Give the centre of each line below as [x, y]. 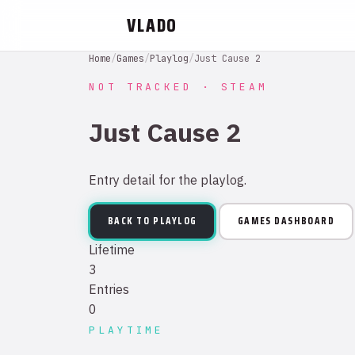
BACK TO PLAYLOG [152, 221]
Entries [109, 289]
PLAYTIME [127, 330]
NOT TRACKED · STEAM [179, 87]
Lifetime [112, 249]
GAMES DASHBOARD [286, 221]
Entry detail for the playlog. [168, 179]
